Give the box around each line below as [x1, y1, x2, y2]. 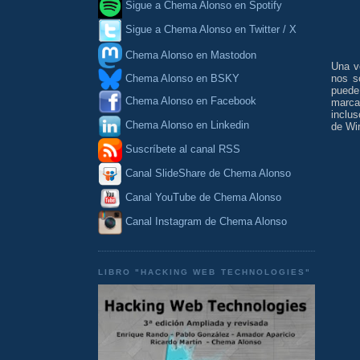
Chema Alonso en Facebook [125, 95, 256, 108]
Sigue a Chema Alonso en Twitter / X [125, 23, 297, 36]
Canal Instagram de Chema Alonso [125, 215, 287, 228]
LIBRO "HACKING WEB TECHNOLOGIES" [98, 268, 311, 277]
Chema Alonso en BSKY [122, 72, 239, 84]
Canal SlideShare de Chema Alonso [125, 167, 291, 180]
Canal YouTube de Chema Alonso [125, 191, 281, 204]
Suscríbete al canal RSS [125, 143, 240, 156]
